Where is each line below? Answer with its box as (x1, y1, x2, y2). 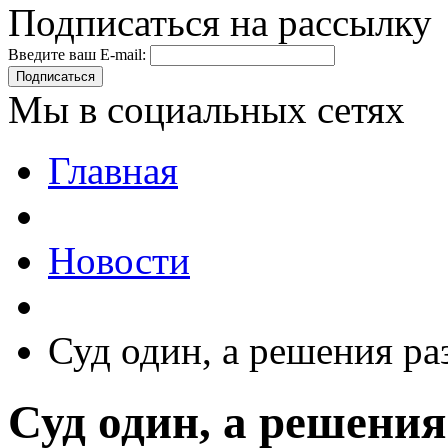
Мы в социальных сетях (8, 88, 405, 132)
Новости (48, 239, 190, 283)
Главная (48, 149, 178, 193)
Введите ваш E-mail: (8, 46, 146, 64)
